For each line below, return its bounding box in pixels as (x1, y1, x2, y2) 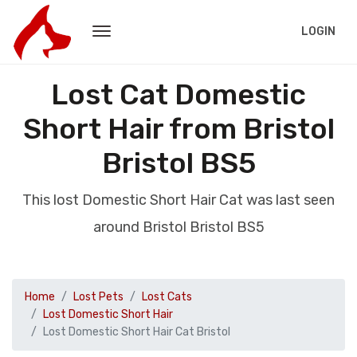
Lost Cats (142, 290, 192, 304)
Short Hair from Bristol (22, 112, 335, 146)
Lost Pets (73, 290, 124, 304)
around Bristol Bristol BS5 (92, 218, 265, 236)
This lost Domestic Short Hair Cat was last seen (22, 191, 335, 209)
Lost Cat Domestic (51, 77, 306, 112)
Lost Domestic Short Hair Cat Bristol (43, 325, 230, 339)
